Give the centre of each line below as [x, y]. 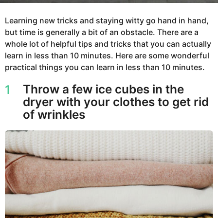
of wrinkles [54, 115]
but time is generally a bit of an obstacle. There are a [102, 32]
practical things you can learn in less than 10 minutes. [105, 67]
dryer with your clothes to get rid [116, 102]
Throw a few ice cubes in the [103, 89]
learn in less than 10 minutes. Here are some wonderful [107, 56]
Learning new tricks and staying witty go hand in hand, [107, 21]
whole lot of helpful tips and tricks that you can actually [108, 44]
